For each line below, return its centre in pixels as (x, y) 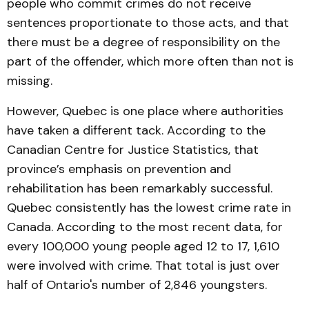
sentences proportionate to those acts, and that (148, 23)
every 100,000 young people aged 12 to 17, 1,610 (143, 246)
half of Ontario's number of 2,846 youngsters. (137, 285)
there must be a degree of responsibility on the (143, 42)
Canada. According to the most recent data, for (145, 227)
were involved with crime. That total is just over (143, 266)
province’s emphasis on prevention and (119, 169)
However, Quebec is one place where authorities (145, 111)
